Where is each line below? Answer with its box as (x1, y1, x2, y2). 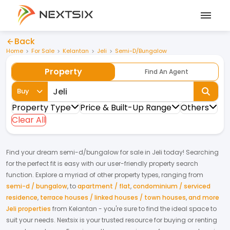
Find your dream (6, 148, 60, 157)
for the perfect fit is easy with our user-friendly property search (6, 159, 198, 168)
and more (188, 193, 219, 202)
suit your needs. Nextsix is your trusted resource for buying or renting (6, 216, 217, 224)
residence (6, 193, 37, 202)
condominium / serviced (133, 182, 210, 190)
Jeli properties (6, 204, 51, 213)
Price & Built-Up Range (80, 102, 171, 113)
